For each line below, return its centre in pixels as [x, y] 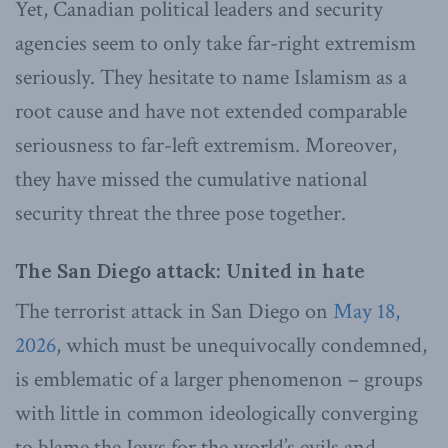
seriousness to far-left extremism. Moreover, [206, 146]
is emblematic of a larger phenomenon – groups [219, 379]
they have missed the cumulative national [191, 180]
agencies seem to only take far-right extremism [215, 44]
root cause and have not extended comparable [211, 112]
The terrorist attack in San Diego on [174, 311]
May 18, [366, 311]
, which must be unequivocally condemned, [241, 345]
